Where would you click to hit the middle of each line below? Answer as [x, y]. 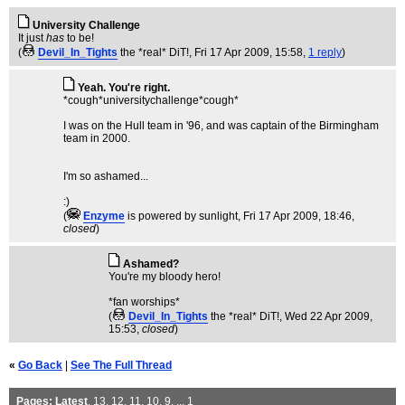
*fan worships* [144, 302]
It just [32, 38]
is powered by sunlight [183, 216]
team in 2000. [97, 138]
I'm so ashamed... [106, 176]
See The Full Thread [121, 365]
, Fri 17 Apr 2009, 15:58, [249, 52]
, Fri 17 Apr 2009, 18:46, [296, 216]
